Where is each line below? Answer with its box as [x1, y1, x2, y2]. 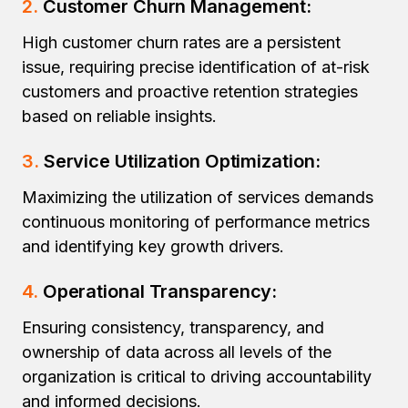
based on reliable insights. [22, 107, 217, 126]
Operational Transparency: [42, 280, 278, 302]
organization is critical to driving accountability [22, 367, 372, 386]
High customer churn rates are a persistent [22, 33, 341, 52]
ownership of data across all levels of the [22, 342, 331, 362]
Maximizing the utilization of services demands [22, 188, 373, 207]
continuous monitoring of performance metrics [22, 212, 370, 231]
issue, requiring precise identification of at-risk [22, 57, 370, 76]
